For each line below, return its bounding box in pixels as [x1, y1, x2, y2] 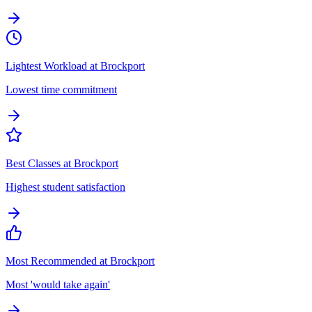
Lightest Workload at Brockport [6, 59, 145, 72]
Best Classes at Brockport [6, 157, 118, 169]
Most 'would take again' [6, 278, 110, 290]
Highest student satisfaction [6, 180, 125, 193]
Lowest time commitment [6, 83, 117, 95]
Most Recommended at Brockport [6, 254, 155, 267]
